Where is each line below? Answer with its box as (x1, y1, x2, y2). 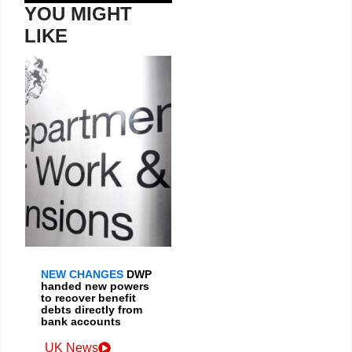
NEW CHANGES (41, 267, 123, 280)
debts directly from (41, 302, 142, 316)
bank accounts (41, 314, 121, 328)
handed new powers (41, 279, 149, 292)
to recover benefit (41, 291, 136, 304)
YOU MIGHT (24, 2, 132, 24)
